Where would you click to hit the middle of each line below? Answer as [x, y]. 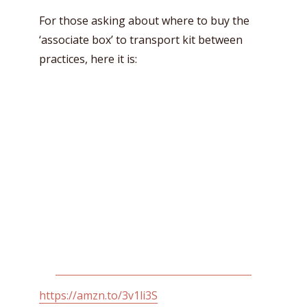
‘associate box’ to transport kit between [141, 39]
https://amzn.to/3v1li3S [98, 295]
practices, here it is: [88, 59]
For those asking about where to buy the [144, 20]
